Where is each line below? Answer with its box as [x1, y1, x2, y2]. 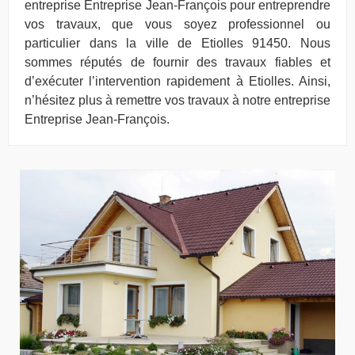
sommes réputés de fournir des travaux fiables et [25, 55, 330, 69]
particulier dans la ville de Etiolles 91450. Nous [25, 36, 330, 50]
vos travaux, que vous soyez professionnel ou [25, 17, 330, 31]
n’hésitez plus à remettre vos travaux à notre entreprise [25, 93, 330, 107]
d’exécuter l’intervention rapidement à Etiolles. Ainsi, [25, 74, 330, 88]
